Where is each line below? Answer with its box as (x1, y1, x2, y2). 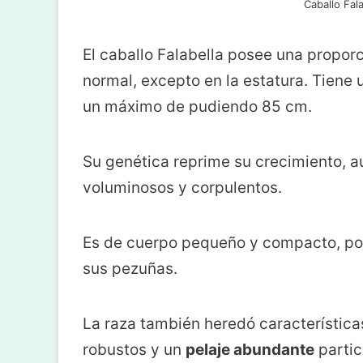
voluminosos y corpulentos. (83, 178, 282, 198)
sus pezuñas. (83, 259, 177, 279)
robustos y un (83, 340, 186, 360)
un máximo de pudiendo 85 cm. (83, 96, 312, 116)
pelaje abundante (186, 340, 314, 360)
